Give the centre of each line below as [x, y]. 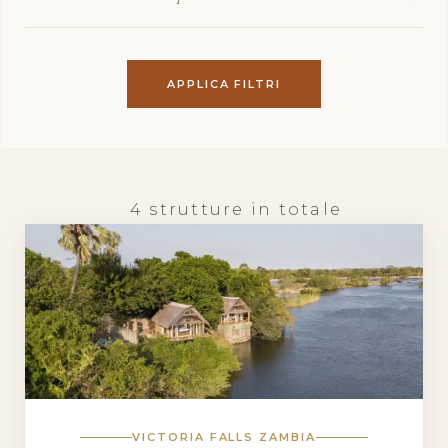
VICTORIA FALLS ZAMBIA [224, 437]
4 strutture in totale [236, 209]
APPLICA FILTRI [224, 84]
